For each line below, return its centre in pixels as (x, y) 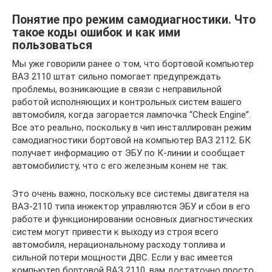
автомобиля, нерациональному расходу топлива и (119, 245)
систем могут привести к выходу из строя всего (115, 232)
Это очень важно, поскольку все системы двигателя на (131, 194)
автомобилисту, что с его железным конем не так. (120, 166)
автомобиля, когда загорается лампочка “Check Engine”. (131, 115)
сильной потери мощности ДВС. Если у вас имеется (122, 257)
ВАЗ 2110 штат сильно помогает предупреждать (117, 76)
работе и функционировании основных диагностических (132, 219)
